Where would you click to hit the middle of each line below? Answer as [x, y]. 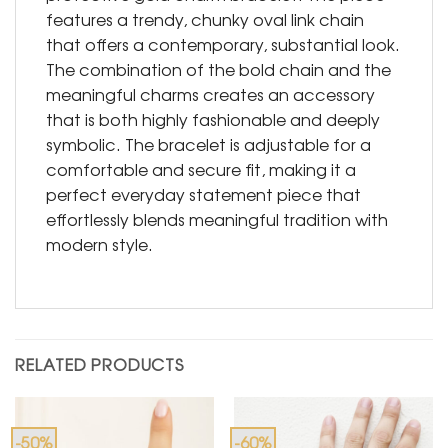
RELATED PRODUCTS [100, 364]
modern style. [99, 244]
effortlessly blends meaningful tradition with [217, 219]
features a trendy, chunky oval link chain [205, 19]
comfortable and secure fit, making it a [201, 169]
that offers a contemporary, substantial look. [223, 44]
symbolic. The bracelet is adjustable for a [208, 144]
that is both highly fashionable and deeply [213, 119]
